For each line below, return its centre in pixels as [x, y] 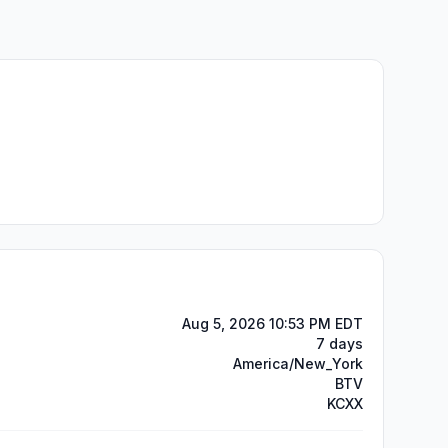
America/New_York [298, 363]
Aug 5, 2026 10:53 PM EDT [272, 323]
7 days [339, 343]
